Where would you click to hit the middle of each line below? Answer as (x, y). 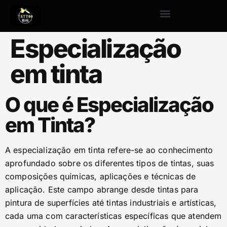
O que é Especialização (109, 105)
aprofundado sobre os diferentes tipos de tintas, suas (110, 163)
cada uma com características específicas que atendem (113, 216)
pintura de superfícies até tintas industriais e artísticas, (111, 203)
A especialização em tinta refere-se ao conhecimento (109, 150)
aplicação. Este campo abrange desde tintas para (102, 190)
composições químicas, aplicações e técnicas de (101, 176)
